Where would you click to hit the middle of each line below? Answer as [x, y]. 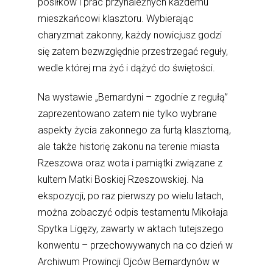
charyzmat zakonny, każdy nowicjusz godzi [130, 35]
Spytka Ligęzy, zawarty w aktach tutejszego [131, 229]
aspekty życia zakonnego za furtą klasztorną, [135, 130]
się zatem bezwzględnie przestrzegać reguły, [133, 52]
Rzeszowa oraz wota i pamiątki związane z [130, 163]
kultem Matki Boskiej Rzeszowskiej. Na [121, 180]
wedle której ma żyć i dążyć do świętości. [127, 68]
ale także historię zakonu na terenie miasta [129, 147]
